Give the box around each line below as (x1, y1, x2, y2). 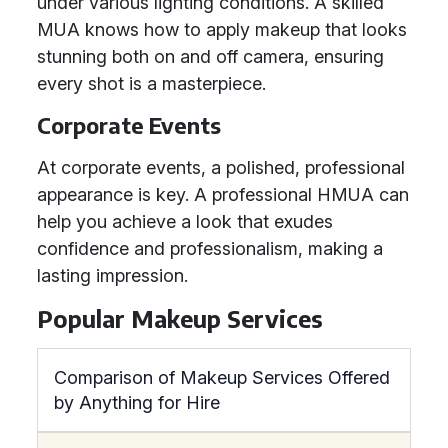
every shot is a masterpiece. (37, 73, 266, 94)
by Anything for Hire (54, 392, 220, 413)
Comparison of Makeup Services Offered (54, 367, 390, 388)
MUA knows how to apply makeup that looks (37, 19, 407, 40)
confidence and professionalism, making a (37, 238, 383, 259)
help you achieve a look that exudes (37, 211, 333, 232)
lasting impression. (37, 265, 188, 286)
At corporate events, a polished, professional (37, 157, 405, 178)
